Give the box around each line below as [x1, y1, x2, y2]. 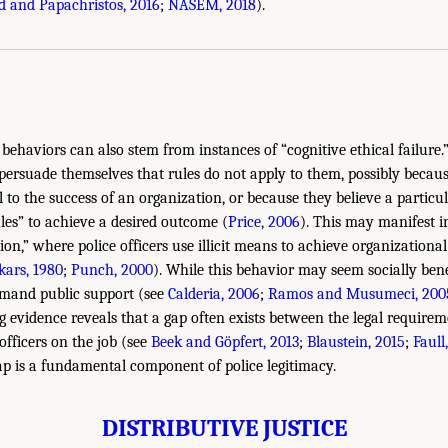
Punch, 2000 [71, 260, 153, 279]
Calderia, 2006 [168, 284, 260, 303]
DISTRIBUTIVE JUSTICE [101, 413, 347, 442]
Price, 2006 [228, 212, 300, 231]
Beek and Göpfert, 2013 [151, 332, 299, 351]
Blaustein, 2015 [307, 332, 405, 351]
